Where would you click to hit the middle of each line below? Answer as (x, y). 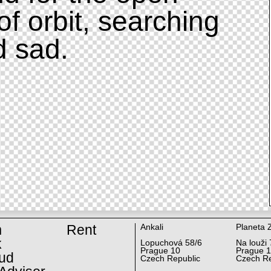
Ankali (152, 227)
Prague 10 (160, 251)
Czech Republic (170, 259)
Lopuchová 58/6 (171, 243)
